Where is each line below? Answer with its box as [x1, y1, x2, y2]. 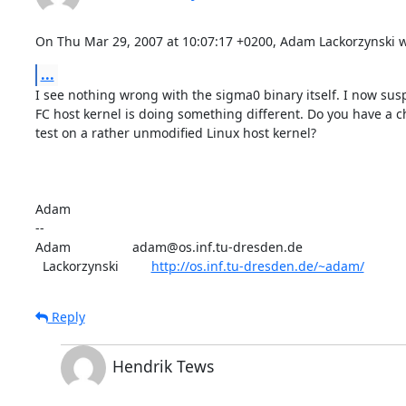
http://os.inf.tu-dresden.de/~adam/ [150, 256, 364, 275]
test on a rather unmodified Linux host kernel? [34, 123, 316, 141]
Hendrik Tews [111, 354, 214, 377]
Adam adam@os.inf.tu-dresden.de [34, 237, 303, 256]
